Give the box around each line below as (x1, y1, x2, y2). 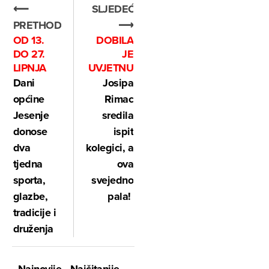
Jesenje (13, 107, 49, 124)
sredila (101, 107, 133, 124)
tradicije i (13, 205, 56, 221)
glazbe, (13, 189, 48, 205)
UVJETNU (88, 60, 133, 76)
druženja (13, 221, 53, 237)
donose (13, 124, 47, 140)
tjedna (13, 156, 43, 172)
